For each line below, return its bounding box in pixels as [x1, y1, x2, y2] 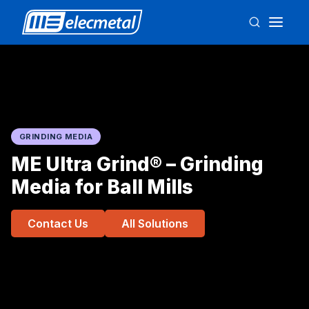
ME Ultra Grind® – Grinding [11, 152, 263, 176]
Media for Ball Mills [11, 175, 193, 199]
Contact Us [28, 217, 88, 230]
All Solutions [121, 217, 188, 230]
